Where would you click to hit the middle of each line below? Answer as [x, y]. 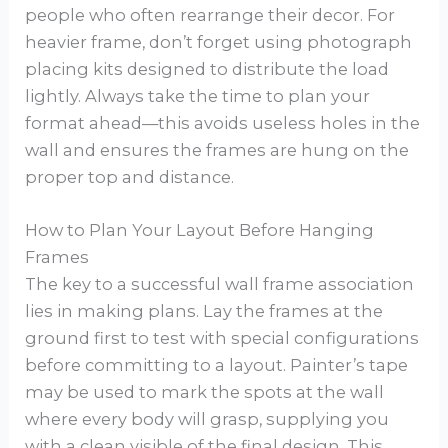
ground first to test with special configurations [222, 338]
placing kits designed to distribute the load [207, 69]
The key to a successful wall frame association [220, 284]
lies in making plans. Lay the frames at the [204, 311]
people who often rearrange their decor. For [210, 15]
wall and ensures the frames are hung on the [217, 150]
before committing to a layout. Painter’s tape [217, 365]
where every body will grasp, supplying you [207, 419]
